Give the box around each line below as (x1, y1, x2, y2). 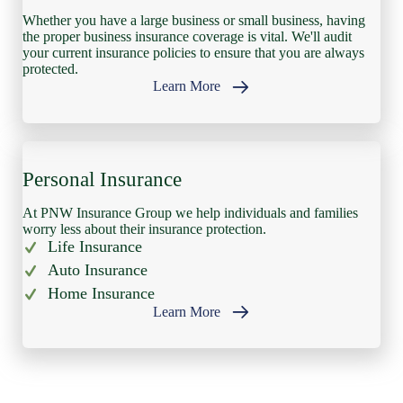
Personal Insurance (22, 167, 182, 191)
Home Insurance (48, 283, 155, 302)
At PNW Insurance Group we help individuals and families (22, 204, 358, 220)
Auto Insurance (48, 260, 148, 279)
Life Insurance (48, 237, 142, 255)
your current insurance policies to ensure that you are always (22, 45, 364, 61)
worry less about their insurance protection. (22, 220, 266, 237)
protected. (22, 61, 78, 77)
